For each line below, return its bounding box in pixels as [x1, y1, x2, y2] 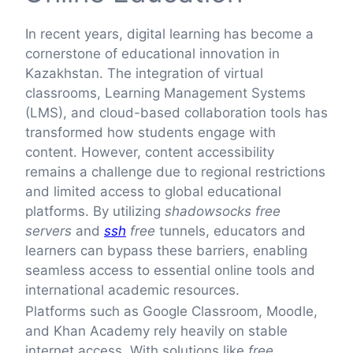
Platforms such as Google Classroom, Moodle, [25, 303, 318, 319]
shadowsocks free [165, 203, 281, 219]
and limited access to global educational [25, 183, 281, 199]
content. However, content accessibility [25, 143, 274, 160]
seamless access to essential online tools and [25, 262, 315, 278]
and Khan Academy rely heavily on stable [25, 322, 288, 339]
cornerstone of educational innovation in [25, 45, 280, 61]
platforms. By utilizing [25, 203, 165, 219]
